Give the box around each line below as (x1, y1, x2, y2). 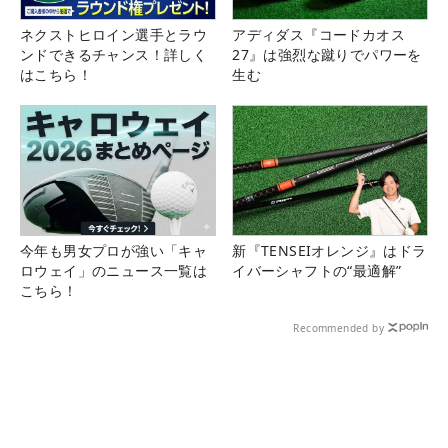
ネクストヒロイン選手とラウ (20, 24, 208, 44)
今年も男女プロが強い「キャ (20, 240, 208, 260)
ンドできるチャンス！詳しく (20, 44, 208, 64)
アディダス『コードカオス (232, 24, 405, 44)
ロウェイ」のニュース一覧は (20, 260, 208, 280)
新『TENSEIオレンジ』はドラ (232, 240, 427, 260)
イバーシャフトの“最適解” (232, 260, 402, 280)
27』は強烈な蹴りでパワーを (232, 44, 422, 64)
